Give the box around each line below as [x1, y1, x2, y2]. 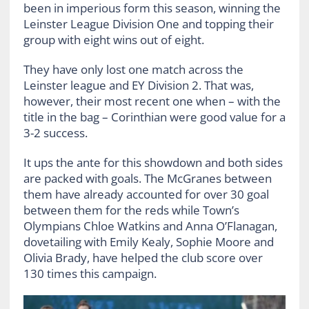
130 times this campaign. [23, 265, 157, 281]
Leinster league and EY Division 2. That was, [23, 77, 254, 93]
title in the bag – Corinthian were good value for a [23, 108, 286, 125]
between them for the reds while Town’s [23, 201, 239, 218]
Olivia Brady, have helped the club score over [23, 249, 263, 266]
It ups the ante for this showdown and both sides [23, 154, 283, 170]
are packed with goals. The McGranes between [23, 170, 272, 186]
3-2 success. [23, 124, 88, 141]
